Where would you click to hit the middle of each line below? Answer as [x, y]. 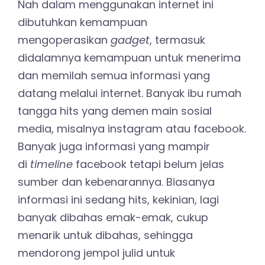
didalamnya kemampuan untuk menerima [129, 58]
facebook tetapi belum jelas [148, 164]
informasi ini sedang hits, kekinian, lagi [118, 200]
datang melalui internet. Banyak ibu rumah [130, 93]
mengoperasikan [64, 40]
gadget [130, 40]
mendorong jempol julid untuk [96, 253]
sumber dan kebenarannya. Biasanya [116, 182]
